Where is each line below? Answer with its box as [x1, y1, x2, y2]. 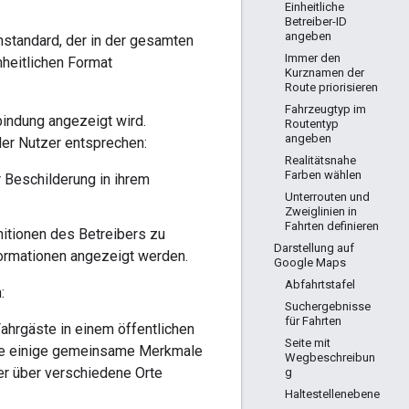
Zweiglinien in [285, 204, 357, 218]
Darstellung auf [274, 241, 354, 255]
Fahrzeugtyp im [285, 102, 366, 116]
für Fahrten [285, 314, 341, 328]
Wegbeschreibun [285, 351, 375, 364]
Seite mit [285, 336, 330, 350]
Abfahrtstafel [285, 278, 355, 291]
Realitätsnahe [285, 153, 356, 167]
